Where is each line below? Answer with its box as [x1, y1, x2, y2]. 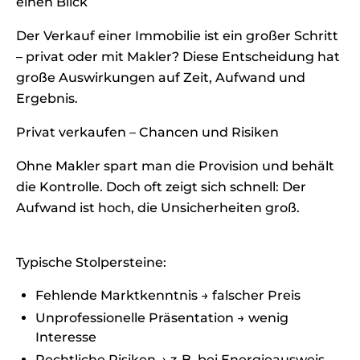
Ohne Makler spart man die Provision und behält [16, 158, 334, 174]
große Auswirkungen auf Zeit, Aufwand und [16, 70, 305, 85]
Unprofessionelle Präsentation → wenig [35, 310, 288, 325]
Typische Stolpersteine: [16, 255, 166, 270]
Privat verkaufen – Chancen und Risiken [16, 125, 279, 140]
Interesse [35, 329, 96, 345]
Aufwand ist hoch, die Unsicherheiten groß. [16, 200, 300, 215]
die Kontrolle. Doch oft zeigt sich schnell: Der [16, 179, 306, 194]
